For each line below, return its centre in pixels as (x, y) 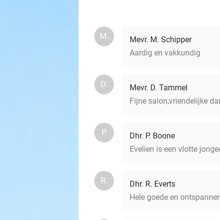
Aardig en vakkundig (165, 53)
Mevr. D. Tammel (159, 88)
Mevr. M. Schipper (161, 40)
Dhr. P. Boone (152, 136)
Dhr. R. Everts (152, 184)
